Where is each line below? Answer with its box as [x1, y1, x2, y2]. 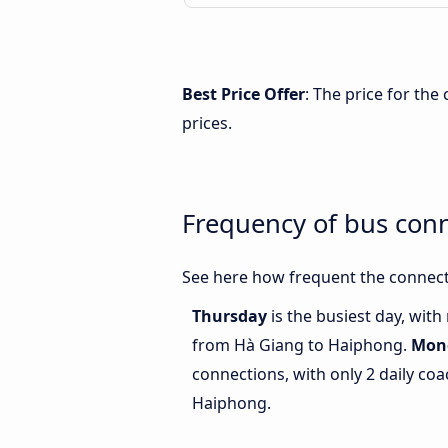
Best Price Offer [182, 83, 305, 105]
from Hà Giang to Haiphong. [192, 334, 411, 357]
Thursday [192, 305, 271, 328]
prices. [182, 112, 232, 134]
